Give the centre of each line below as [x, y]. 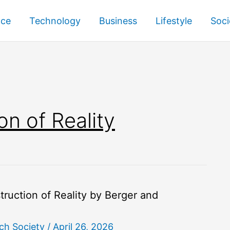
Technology [55, 21]
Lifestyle [174, 21]
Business [118, 21]
